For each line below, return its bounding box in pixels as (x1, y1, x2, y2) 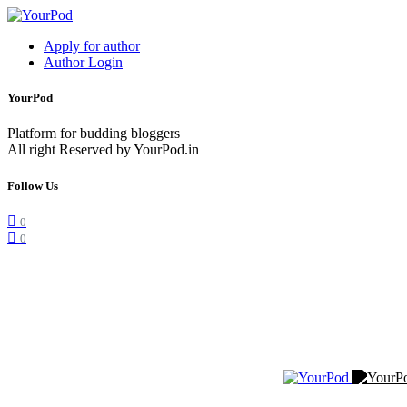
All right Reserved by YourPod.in (7, 142, 199, 158)
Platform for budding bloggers (7, 125, 180, 142)
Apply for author (44, 38, 140, 54)
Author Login (44, 55, 123, 70)
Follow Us (7, 178, 58, 193)
